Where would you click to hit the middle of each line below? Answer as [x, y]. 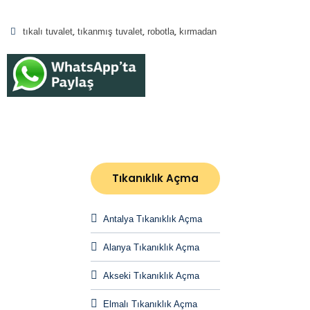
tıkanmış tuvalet [110, 31]
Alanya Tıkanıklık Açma [151, 247]
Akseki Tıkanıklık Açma [151, 275]
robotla [161, 31]
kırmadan [198, 31]
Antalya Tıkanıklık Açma [152, 219]
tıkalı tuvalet [48, 31]
